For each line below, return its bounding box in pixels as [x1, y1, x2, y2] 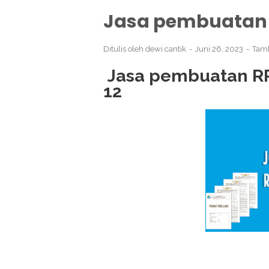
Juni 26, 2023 [195, 44, 245, 53]
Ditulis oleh [103, 44, 145, 53]
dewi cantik [145, 44, 186, 53]
